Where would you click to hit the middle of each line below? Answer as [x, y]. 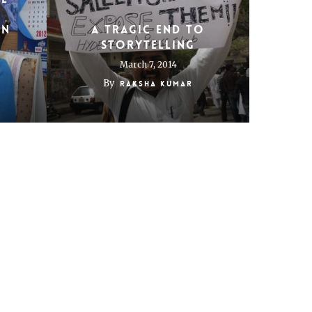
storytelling [148, 45]
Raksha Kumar [156, 84]
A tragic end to [148, 30]
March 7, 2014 [148, 64]
